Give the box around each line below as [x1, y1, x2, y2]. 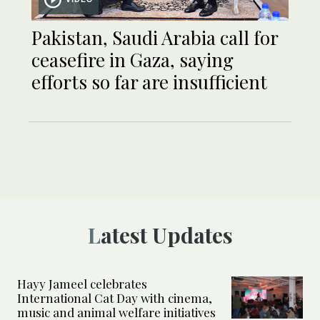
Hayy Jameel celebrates [17, 276, 147, 292]
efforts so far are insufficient [31, 69, 267, 95]
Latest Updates [100, 221, 233, 250]
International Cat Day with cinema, [17, 290, 212, 306]
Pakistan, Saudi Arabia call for [31, 25, 278, 51]
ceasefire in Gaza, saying [31, 47, 234, 73]
